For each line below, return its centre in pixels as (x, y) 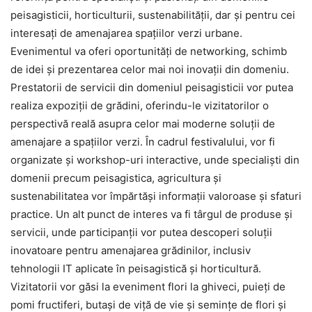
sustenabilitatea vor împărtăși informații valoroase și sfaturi (156, 196)
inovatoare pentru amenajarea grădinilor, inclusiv (131, 250)
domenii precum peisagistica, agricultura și (116, 178)
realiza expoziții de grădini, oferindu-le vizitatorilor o (140, 105)
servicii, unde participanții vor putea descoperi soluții (141, 232)
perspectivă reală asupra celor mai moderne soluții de (143, 123)
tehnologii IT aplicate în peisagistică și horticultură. (136, 268)
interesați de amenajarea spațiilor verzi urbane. (126, 33)
